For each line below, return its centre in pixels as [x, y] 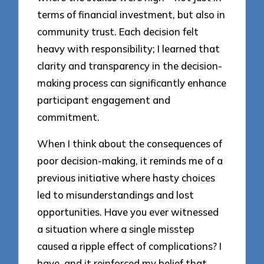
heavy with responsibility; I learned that [129, 49]
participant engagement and [104, 100]
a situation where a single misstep [116, 229]
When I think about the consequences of [130, 144]
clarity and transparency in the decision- [130, 66]
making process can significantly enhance [132, 83]
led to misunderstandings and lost [116, 195]
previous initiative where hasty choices [126, 178]
